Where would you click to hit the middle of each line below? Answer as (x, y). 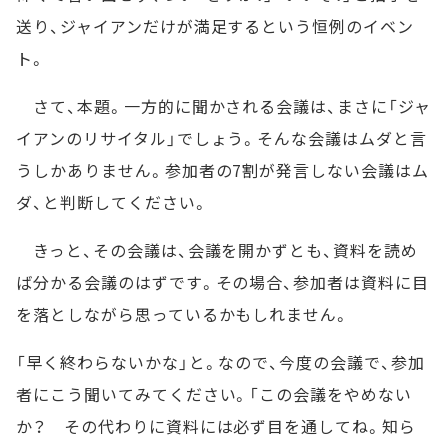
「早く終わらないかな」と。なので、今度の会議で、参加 (220, 362)
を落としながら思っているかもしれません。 (183, 314)
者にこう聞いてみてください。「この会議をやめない (214, 394)
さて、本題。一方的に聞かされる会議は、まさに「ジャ (223, 106)
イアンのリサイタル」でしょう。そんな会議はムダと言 (221, 138)
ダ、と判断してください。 (112, 202)
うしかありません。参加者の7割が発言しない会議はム (222, 170)
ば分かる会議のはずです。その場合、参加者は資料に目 (222, 282)
